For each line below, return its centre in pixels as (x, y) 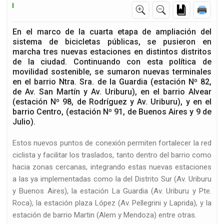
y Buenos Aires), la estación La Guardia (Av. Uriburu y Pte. (112, 191)
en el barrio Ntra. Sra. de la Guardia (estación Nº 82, (112, 82)
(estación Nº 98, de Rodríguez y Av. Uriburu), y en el (112, 102)
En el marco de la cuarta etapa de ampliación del (112, 32)
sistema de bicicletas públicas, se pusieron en (112, 42)
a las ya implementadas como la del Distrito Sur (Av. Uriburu (112, 179)
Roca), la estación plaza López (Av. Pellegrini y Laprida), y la (112, 203)
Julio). (24, 122)
